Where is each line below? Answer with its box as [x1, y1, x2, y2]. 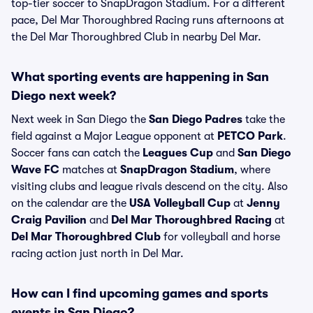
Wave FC [11, 163, 59, 176]
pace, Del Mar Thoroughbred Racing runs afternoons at [11, 14, 284, 27]
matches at [59, 163, 120, 176]
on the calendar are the [11, 197, 129, 210]
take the [242, 113, 285, 126]
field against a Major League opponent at [11, 130, 217, 143]
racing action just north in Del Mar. [11, 247, 184, 260]
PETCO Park [217, 130, 283, 143]
